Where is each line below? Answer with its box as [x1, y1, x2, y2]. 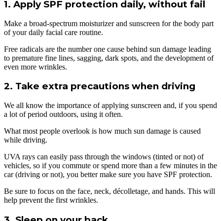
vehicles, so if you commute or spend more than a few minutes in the [4, 161, 217, 170]
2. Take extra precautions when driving [4, 80, 195, 92]
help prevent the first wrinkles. [4, 195, 98, 204]
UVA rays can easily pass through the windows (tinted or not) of [4, 152, 204, 161]
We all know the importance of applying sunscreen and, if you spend [4, 101, 217, 110]
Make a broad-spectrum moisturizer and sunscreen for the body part [4, 19, 214, 28]
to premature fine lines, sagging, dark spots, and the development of [4, 53, 214, 62]
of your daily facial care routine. [4, 28, 103, 37]
